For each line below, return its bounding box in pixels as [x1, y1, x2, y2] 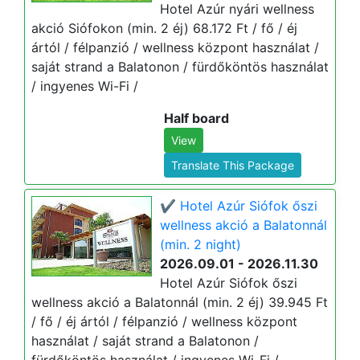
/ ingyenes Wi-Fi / [31, 78, 142, 94]
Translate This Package [171, 158, 294, 172]
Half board [164, 110, 229, 126]
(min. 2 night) [160, 236, 241, 252]
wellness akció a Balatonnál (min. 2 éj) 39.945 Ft [31, 294, 328, 310]
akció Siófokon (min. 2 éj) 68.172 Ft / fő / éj [31, 20, 297, 36]
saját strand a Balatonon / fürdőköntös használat [31, 59, 329, 75]
